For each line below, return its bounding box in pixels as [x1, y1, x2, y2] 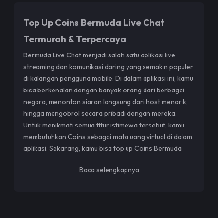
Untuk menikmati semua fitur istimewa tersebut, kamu [23, 120, 184, 129]
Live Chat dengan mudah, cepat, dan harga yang [23, 155, 170, 164]
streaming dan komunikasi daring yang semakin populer [23, 62, 193, 71]
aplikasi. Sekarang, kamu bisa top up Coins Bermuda [23, 144, 182, 153]
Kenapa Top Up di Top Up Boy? [23, 186, 147, 199]
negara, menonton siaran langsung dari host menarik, [23, 97, 188, 106]
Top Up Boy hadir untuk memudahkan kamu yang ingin [23, 204, 186, 213]
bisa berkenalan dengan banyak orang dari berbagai [23, 85, 184, 94]
